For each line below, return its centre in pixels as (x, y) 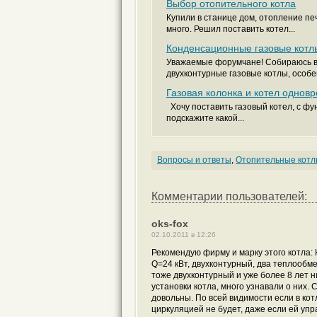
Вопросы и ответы (194, 160)
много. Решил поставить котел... (231, 29)
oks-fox (170, 224)
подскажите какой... (205, 118)
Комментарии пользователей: (229, 196)
